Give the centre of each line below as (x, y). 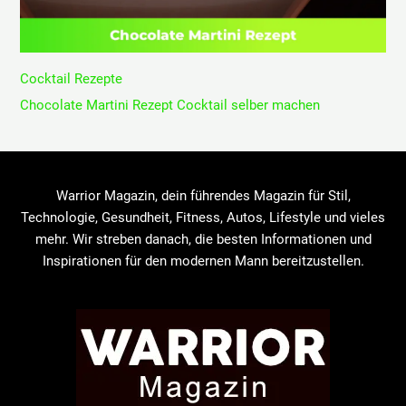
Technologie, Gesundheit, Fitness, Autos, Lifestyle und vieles (203, 218)
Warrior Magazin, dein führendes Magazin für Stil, (203, 196)
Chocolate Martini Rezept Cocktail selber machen (170, 105)
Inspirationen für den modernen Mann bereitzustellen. (203, 261)
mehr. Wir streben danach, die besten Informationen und (203, 240)
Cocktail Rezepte (72, 78)
